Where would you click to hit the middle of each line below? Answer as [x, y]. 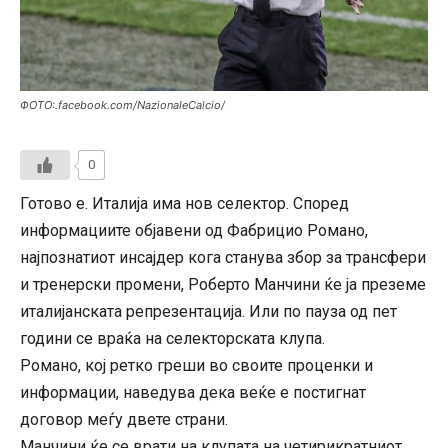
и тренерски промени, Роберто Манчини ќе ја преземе [223, 284]
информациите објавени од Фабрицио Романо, [194, 230]
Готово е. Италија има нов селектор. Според [184, 203]
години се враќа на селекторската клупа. [172, 338]
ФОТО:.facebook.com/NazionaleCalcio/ [122, 104]
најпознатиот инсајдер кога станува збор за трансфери [223, 257]
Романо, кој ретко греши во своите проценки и [196, 365]
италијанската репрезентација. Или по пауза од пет [208, 311]
